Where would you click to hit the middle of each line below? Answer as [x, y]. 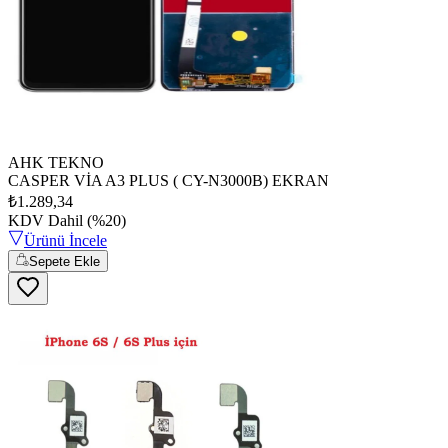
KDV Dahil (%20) [67, 220]
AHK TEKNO [56, 162]
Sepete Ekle [65, 261]
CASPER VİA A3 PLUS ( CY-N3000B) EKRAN [168, 180]
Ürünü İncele [65, 240]
